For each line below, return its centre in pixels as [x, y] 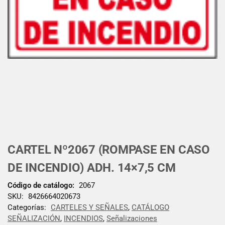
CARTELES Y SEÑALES [89, 207]
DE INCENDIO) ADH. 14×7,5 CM [92, 168]
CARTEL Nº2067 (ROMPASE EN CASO [109, 150]
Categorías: [28, 207]
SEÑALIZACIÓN [34, 218]
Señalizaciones [132, 218]
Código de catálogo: [41, 185]
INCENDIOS [83, 218]
